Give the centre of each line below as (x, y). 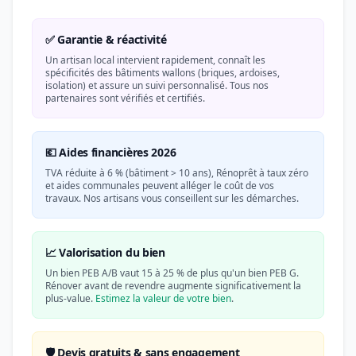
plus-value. (70, 298)
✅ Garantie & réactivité (106, 39)
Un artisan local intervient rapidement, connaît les (155, 60)
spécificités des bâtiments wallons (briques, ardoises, (163, 73)
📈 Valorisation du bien (105, 252)
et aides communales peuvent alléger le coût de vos (160, 186)
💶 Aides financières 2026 (111, 152)
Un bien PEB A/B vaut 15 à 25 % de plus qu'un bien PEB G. (172, 273)
